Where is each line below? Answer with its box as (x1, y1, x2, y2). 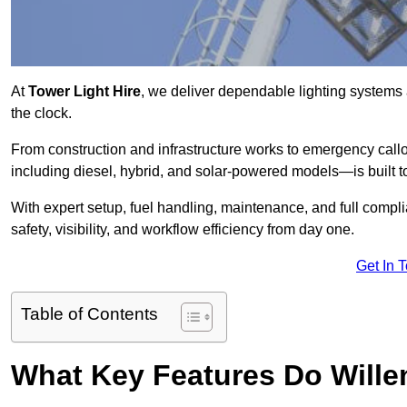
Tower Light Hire (25, 84, 141, 100)
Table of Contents (21, 304, 158, 324)
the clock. (11, 105, 72, 122)
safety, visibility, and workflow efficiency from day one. (11, 222, 354, 238)
